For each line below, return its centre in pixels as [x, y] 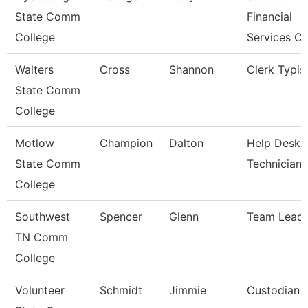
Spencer [121, 217]
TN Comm [42, 237]
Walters [34, 69]
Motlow [35, 143]
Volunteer [40, 290]
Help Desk [274, 143]
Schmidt [121, 290]
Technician [274, 164]
